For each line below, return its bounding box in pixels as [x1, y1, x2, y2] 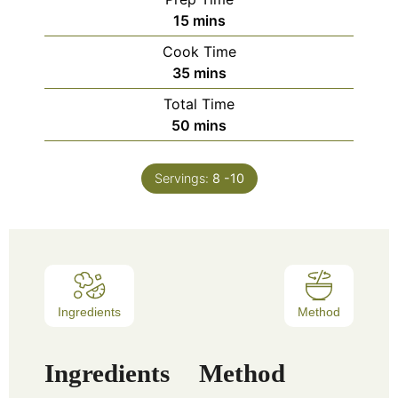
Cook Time [162, 42, 236, 60]
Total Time [163, 94, 235, 113]
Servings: [154, 170, 212, 186]
